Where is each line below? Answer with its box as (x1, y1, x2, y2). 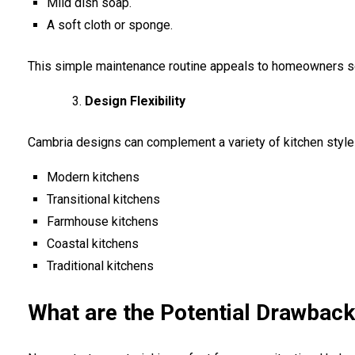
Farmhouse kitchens (47, 213, 158, 229)
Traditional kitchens (47, 258, 154, 273)
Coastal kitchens (47, 235, 139, 251)
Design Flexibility (85, 93, 185, 109)
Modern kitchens (47, 169, 139, 185)
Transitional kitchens (47, 191, 160, 207)
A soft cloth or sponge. (47, 17, 173, 32)
